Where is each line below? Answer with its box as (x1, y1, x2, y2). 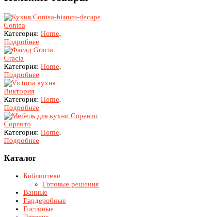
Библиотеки (23, 171, 61, 180)
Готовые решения (43, 180, 99, 188)
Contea (4, 21, 25, 29)
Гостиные (23, 204, 54, 213)
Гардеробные (23, 196, 66, 204)
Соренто (4, 120, 31, 128)
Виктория (4, 87, 34, 95)
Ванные (23, 188, 47, 196)
